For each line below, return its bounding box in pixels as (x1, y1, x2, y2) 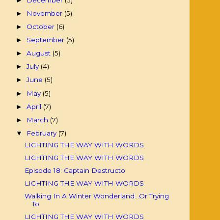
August (27, 49, 53, 57)
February (27, 129, 59, 137)
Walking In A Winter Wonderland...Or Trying (24, 192, 169, 200)
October (27, 22, 57, 30)
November (27, 9, 65, 17)
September (27, 36, 67, 44)
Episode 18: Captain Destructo (24, 166, 125, 174)
